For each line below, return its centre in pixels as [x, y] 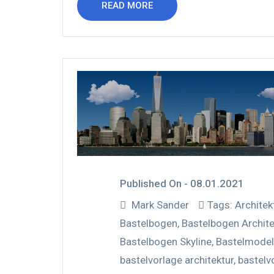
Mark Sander [160, 205]
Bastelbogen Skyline [166, 241]
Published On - [155, 183]
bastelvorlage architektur [177, 260]
